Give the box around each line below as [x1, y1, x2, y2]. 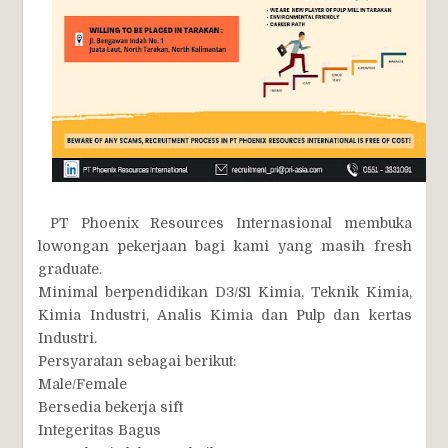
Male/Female [38, 376, 128, 392]
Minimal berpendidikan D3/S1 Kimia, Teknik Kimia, [38, 284, 412, 300]
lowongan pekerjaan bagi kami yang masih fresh [38, 238, 412, 254]
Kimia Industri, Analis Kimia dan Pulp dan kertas [38, 307, 412, 323]
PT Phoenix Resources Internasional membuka [38, 215, 412, 231]
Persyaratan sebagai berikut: [38, 353, 237, 369]
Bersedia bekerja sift [38, 399, 184, 415]
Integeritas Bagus [38, 422, 162, 438]
